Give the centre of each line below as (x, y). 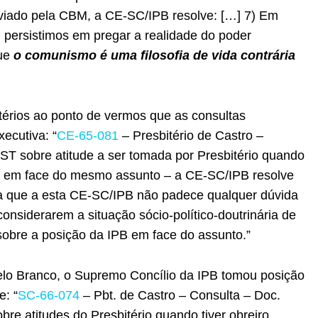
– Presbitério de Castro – (191, 135)
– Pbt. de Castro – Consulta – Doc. (180, 295)
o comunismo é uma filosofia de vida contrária (154, 56)
